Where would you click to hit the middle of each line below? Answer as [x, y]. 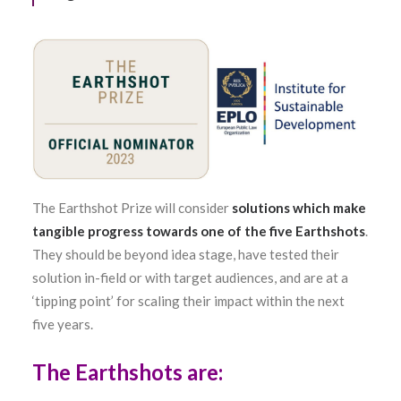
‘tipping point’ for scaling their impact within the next [188, 300]
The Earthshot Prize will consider [132, 207]
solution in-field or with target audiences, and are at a [190, 277]
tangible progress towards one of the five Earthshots [199, 230]
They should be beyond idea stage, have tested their [186, 254]
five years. [63, 324]
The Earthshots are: [128, 371]
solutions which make [299, 207]
